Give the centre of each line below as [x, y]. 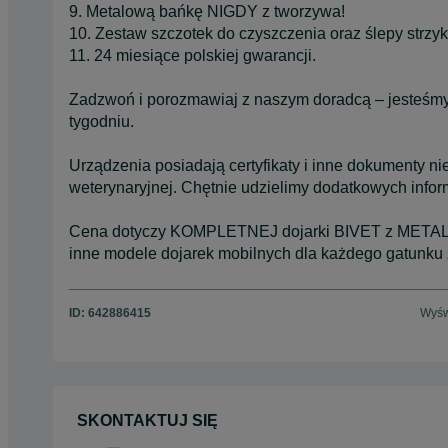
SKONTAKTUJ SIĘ [147, 421]
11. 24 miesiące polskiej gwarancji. [192, 55]
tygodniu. [101, 121]
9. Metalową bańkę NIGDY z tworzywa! [209, 11]
